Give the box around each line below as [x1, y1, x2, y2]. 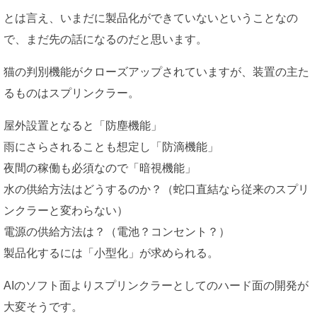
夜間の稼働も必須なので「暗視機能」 [4, 162, 196, 175]
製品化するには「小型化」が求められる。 [4, 247, 219, 260]
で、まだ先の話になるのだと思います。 [4, 33, 207, 46]
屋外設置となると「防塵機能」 [4, 120, 162, 132]
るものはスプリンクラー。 [4, 87, 139, 100]
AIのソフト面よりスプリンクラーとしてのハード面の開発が [4, 279, 309, 292]
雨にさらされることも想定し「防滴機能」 [4, 141, 219, 154]
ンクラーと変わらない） [4, 204, 128, 217]
